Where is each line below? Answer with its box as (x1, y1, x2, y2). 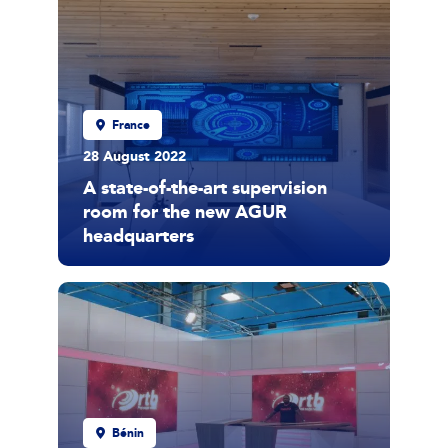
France (112, 118, 150, 132)
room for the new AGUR (83, 201, 287, 223)
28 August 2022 (83, 148, 186, 165)
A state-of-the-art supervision (83, 177, 327, 199)
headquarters (83, 225, 194, 247)
